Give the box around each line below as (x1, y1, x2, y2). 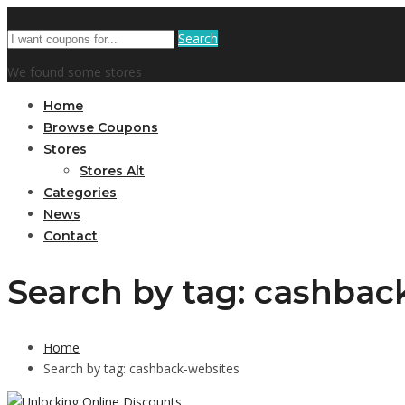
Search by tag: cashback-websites (43, 360, 240, 378)
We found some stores (7, 63, 142, 80)
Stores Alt (80, 163, 145, 179)
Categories (43, 184, 117, 201)
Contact (43, 228, 98, 244)
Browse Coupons (43, 119, 158, 136)
